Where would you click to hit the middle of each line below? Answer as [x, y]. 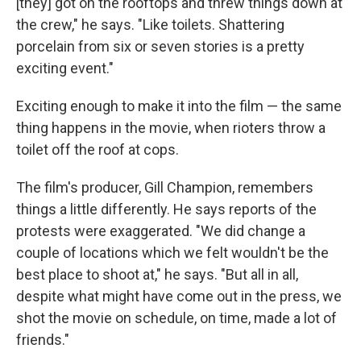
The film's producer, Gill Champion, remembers [165, 188]
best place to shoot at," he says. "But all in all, [157, 275]
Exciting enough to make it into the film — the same [179, 106]
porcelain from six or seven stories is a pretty [160, 47]
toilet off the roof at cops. [98, 150]
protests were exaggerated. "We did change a [161, 231]
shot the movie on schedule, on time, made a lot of [176, 318]
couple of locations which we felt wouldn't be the [172, 253]
